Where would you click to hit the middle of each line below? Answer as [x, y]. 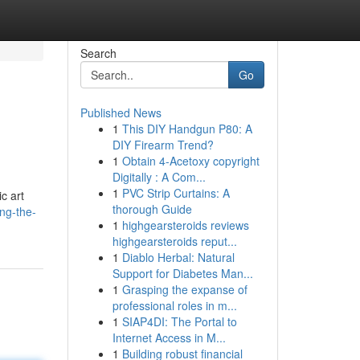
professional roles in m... [174, 305]
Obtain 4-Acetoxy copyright [190, 161]
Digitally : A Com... [159, 177]
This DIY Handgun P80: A [187, 129]
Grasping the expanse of [184, 289]
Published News [121, 112]
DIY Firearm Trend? [163, 145]
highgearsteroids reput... [174, 241]
